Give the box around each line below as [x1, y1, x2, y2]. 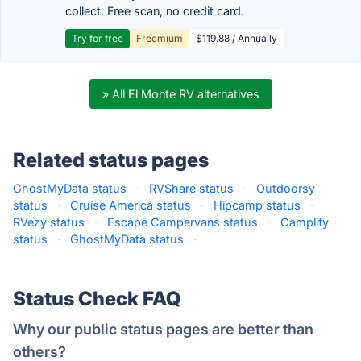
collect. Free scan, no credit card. [65, 4, 244, 18]
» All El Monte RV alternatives [102, 87, 259, 101]
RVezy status [13, 215, 85, 229]
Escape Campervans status [107, 215, 258, 229]
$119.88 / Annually [196, 32, 277, 44]
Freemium [136, 32, 183, 44]
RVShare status [149, 181, 234, 195]
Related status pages [13, 148, 209, 172]
